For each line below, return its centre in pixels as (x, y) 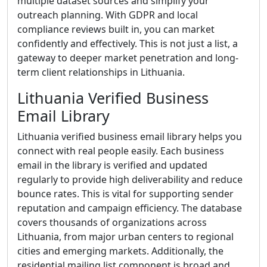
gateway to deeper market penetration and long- (128, 58)
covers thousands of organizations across (112, 222)
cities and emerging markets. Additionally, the (120, 251)
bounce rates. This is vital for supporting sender (125, 194)
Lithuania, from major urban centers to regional (125, 237)
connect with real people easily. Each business (121, 151)
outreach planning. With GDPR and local (108, 15)
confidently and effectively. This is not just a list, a (128, 44)
